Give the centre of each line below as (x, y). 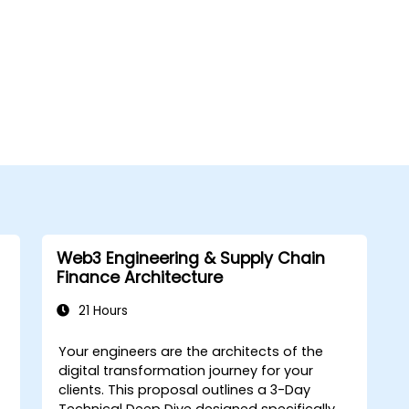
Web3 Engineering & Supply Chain (190, 258)
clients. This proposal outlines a (165, 389)
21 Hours (101, 310)
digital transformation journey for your (186, 370)
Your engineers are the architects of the (191, 351)
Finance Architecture (139, 277)
